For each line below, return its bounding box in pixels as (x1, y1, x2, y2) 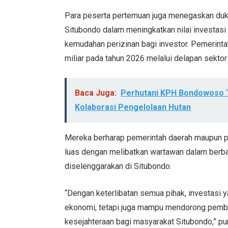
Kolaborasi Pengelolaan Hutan (75, 102, 191, 112)
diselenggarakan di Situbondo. (65, 161, 172, 172)
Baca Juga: (75, 88, 117, 98)
